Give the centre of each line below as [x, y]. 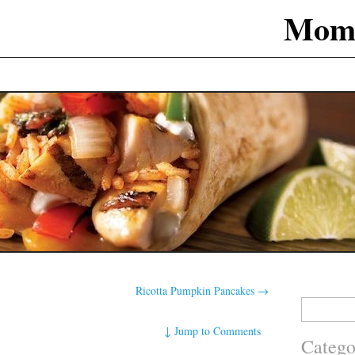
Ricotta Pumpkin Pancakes [197, 290]
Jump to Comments [218, 330]
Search [313, 304]
